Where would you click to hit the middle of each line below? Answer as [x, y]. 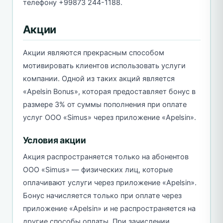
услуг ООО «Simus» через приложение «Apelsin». [109, 117]
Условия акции [54, 140]
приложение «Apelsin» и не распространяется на [109, 208]
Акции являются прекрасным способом [93, 53]
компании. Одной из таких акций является [99, 78]
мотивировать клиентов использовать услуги [104, 65]
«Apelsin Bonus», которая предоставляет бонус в [109, 91]
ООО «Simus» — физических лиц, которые [98, 169]
